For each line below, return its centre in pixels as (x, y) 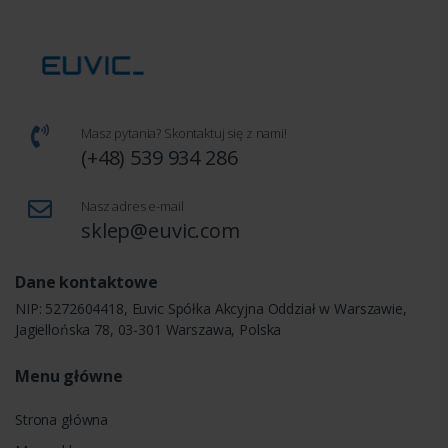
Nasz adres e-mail (132, 205)
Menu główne (69, 375)
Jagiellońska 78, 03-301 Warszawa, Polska (148, 329)
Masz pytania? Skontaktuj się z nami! (184, 132)
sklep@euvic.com (160, 230)
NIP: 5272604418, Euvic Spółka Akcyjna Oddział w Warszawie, (211, 308)
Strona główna (62, 419)
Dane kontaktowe (86, 281)
